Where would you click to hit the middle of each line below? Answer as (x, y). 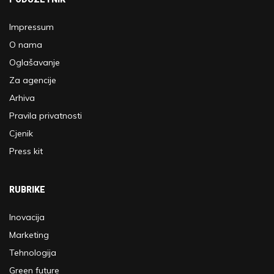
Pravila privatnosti (46, 116)
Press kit (26, 151)
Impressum (31, 27)
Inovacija (27, 217)
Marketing (29, 235)
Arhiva (22, 98)
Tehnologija (33, 253)
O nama (26, 45)
